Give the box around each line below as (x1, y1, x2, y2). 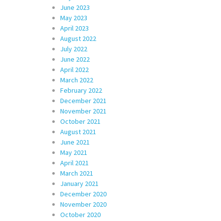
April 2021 (60, 158, 89, 167)
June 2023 (60, 3, 90, 12)
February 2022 (60, 86, 102, 95)
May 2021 (60, 148, 87, 157)
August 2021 (60, 127, 96, 136)
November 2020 (60, 200, 107, 209)
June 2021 (60, 138, 90, 147)
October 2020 (60, 210, 101, 219)
